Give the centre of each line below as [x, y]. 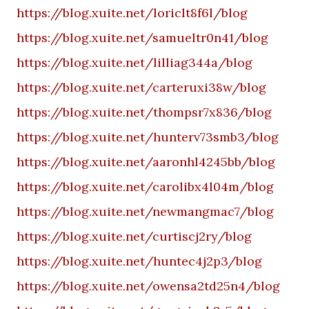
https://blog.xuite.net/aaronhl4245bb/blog [146, 162]
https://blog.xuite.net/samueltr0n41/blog [142, 38]
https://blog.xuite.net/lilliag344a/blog [134, 62]
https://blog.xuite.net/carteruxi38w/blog [141, 87]
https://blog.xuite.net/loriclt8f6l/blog [132, 13]
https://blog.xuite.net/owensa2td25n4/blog [148, 286]
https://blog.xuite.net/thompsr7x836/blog [144, 112]
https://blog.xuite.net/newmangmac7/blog [145, 211]
